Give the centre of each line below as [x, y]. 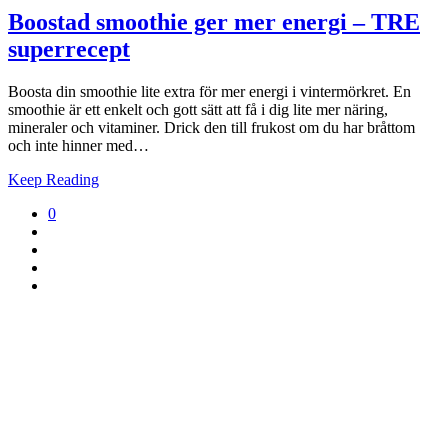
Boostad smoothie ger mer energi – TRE [214, 21]
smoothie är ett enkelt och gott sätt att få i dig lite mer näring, [198, 109]
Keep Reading [53, 179]
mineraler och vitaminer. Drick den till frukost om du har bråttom [211, 127]
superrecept [69, 48]
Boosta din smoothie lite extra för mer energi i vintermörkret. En [209, 91]
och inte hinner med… [78, 145]
